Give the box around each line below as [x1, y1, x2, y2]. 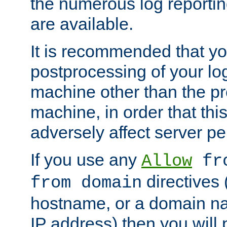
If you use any [30, 150, 141, 170]
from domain [30, 173, 142, 193]
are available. [30, 14, 133, 34]
